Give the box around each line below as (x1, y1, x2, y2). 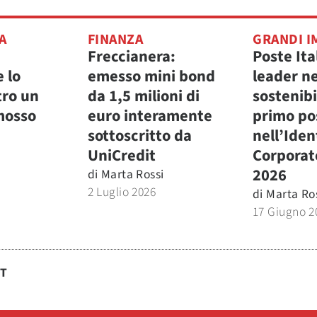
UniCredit (87, 144, 156, 167)
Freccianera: (87, 45, 175, 68)
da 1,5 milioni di (87, 85, 200, 108)
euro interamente (87, 105, 212, 127)
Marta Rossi (100, 166, 164, 183)
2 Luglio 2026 (87, 183, 156, 201)
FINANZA (87, 30, 143, 50)
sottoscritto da (87, 125, 192, 147)
